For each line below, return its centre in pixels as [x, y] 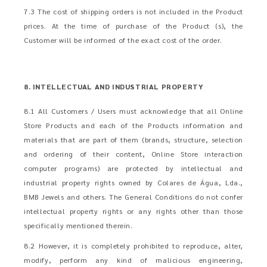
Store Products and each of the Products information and [133, 125]
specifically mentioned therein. [78, 225]
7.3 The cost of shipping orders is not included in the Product [133, 11]
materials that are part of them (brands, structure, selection [133, 139]
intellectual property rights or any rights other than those [133, 211]
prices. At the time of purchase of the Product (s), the [133, 26]
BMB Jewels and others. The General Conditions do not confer [133, 197]
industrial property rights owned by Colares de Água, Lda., [133, 182]
